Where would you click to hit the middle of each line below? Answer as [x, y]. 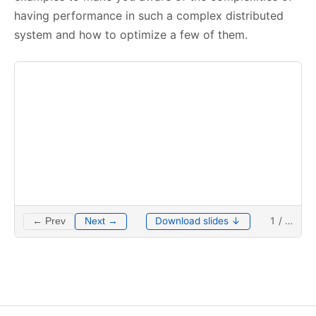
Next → [101, 221]
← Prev [49, 221]
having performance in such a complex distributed [149, 16]
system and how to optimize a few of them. [131, 35]
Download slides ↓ [198, 221]
